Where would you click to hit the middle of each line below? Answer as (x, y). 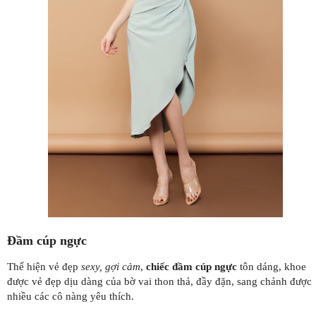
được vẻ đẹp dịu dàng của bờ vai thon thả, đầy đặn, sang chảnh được (159, 281)
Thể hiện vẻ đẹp (44, 266)
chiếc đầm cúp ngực (192, 266)
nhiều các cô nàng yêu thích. (71, 296)
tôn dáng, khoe (272, 266)
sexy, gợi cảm (111, 266)
